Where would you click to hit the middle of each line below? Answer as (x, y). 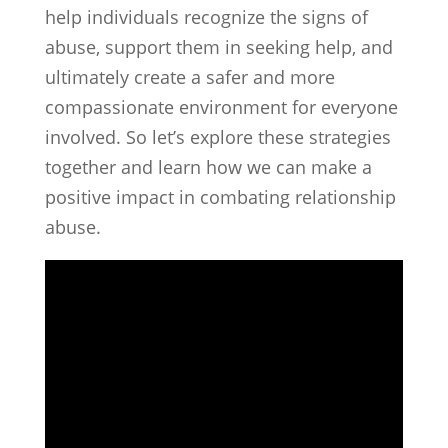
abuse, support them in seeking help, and (218, 47)
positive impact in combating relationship (220, 197)
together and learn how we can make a (208, 167)
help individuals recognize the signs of (206, 17)
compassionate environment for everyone (221, 107)
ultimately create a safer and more (189, 77)
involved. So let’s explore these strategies (217, 137)
